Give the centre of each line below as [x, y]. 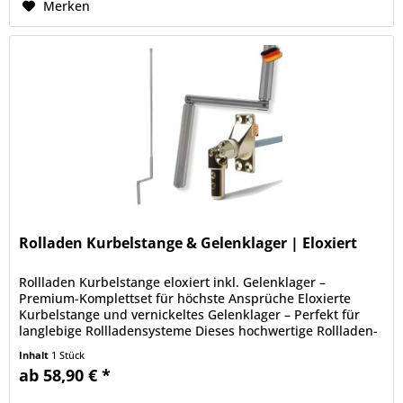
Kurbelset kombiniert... [89, 347]
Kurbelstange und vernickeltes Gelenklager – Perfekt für [190, 315]
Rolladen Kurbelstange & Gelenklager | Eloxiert [188, 243]
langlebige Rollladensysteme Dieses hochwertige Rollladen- [199, 331]
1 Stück [68, 355]
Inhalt [36, 355]
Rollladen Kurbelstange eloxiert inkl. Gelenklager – [173, 282]
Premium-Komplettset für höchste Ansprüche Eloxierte [185, 299]
